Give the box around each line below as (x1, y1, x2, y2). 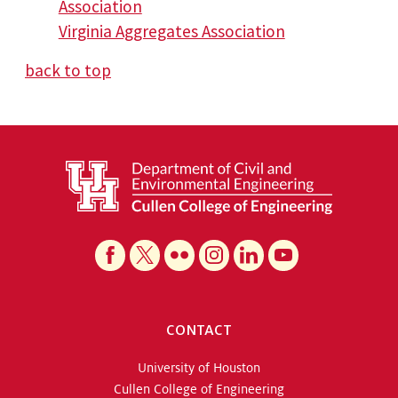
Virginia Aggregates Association (58, 20, 285, 43)
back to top (25, 60, 111, 82)
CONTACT (166, 322, 232, 339)
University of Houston (138, 361, 260, 376)
